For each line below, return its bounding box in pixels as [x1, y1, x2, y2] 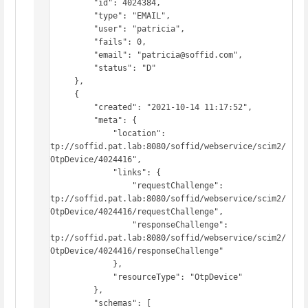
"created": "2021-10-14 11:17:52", [36, 102, 93, 112]
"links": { [36, 167, 113, 177]
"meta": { [36, 115, 93, 125]
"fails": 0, [36, 36, 93, 47]
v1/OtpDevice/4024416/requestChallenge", [36, 206, 223, 217]
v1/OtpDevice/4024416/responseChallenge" [36, 245, 223, 256]
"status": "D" [36, 63, 93, 73]
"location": [36, 128, 113, 138]
